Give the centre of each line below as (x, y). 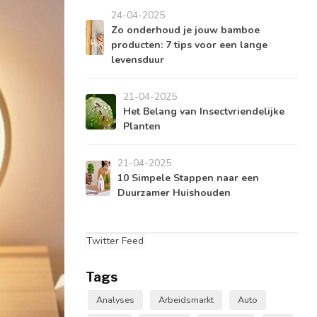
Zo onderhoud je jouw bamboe (185, 30)
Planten (142, 126)
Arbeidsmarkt (186, 300)
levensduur (137, 60)
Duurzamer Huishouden (174, 193)
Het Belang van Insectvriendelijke (204, 111)
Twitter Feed (115, 241)
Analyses (115, 300)
